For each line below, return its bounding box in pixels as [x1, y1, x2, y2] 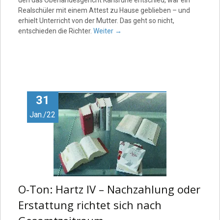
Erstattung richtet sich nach [18, 197, 162, 212]
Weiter [93, 27, 115, 35]
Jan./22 [29, 110, 56, 119]
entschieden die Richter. [18, 27, 93, 35]
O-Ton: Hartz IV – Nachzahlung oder [18, 182, 200, 196]
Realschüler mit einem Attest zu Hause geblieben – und [18, 6, 190, 14]
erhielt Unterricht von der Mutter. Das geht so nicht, [18, 17, 174, 25]
